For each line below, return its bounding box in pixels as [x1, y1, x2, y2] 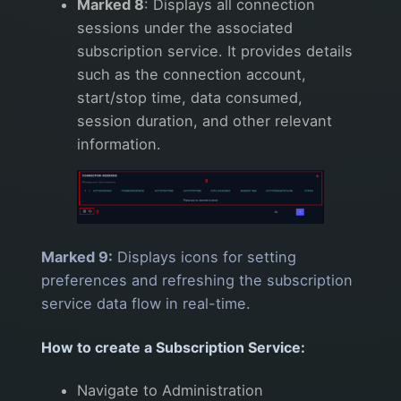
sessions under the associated [77, 19, 293, 38]
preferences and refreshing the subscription [41, 271, 353, 290]
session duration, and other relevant [77, 112, 332, 131]
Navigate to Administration [77, 380, 263, 399]
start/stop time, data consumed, [77, 89, 303, 107]
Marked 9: [41, 248, 113, 267]
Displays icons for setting [113, 248, 296, 267]
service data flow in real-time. [41, 294, 251, 313]
